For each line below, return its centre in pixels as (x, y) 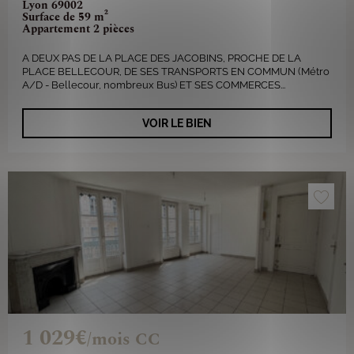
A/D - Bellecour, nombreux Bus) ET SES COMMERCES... (154, 85)
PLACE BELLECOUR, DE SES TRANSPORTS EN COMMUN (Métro (176, 72)
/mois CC (124, 339)
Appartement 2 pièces (78, 29)
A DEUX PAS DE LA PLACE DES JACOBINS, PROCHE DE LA (162, 58)
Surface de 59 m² (65, 17)
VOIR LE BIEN (177, 123)
